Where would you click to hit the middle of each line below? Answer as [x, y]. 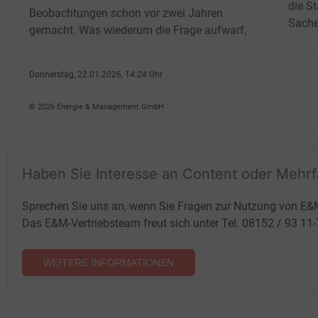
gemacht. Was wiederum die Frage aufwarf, [138, 30]
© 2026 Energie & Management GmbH [97, 106]
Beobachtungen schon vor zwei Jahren [126, 13]
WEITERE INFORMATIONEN [109, 262]
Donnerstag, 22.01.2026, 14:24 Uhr [96, 74]
